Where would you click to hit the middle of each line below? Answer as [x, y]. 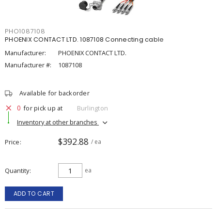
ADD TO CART [34, 194]
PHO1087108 [25, 31]
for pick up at [43, 108]
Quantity [17, 170]
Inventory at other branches [58, 122]
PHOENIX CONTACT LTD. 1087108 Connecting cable [85, 39]
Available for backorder [54, 93]
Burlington [92, 108]
